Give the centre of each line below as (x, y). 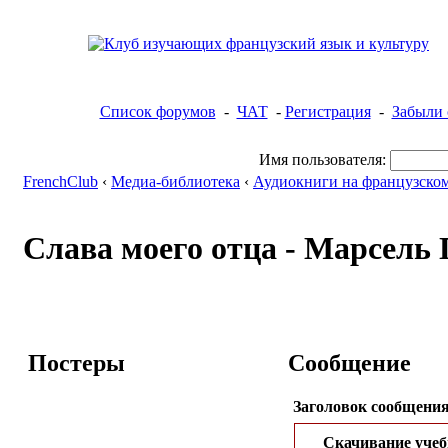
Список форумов (157, 111)
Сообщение (349, 362)
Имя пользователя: (322, 159)
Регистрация (327, 111)
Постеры (76, 362)
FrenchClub (60, 181)
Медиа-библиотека (175, 181)
